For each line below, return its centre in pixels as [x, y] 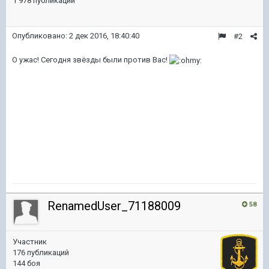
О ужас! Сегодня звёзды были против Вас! [91, 60]
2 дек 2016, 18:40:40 [104, 36]
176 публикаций [41, 252]
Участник [30, 242]
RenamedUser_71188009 [114, 206]
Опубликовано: [41, 36]
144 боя [26, 263]
